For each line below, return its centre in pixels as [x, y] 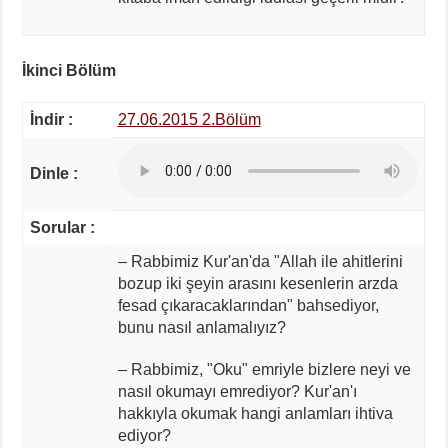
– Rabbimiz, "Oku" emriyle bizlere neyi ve [264, 369]
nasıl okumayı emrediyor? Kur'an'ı [237, 391]
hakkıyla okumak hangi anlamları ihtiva [255, 413]
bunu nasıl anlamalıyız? [205, 327]
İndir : [51, 119]
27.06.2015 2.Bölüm [189, 119]
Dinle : [53, 173]
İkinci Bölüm [69, 70]
